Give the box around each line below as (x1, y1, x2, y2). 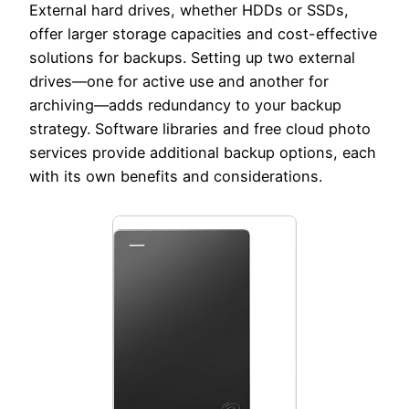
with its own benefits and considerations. (29, 166, 322, 185)
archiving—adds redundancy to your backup (29, 95, 341, 114)
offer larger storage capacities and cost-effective (29, 24, 377, 43)
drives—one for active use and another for (29, 71, 329, 90)
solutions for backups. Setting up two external (29, 47, 355, 67)
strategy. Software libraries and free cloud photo (29, 119, 371, 138)
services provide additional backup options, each (29, 142, 376, 162)
